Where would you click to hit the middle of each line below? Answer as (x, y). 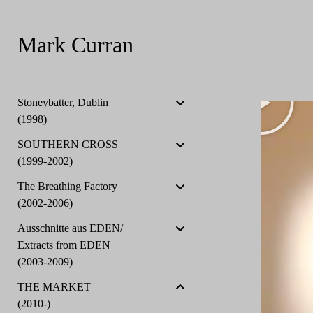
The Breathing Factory (67, 186)
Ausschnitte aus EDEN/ (70, 228)
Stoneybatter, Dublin (63, 102)
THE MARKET (54, 287)
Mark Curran (75, 45)
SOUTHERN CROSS (67, 144)
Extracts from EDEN (64, 245)
